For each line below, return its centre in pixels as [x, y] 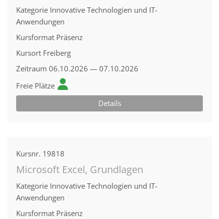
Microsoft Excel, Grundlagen [80, 169]
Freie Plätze [35, 86]
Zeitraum [32, 68]
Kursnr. [28, 153]
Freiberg [57, 53]
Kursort [29, 53]
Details [109, 103]
